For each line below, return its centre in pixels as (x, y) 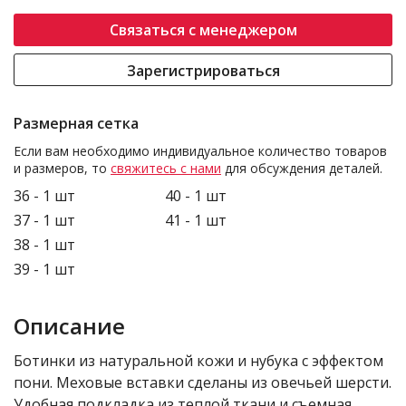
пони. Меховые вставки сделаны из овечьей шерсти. (203, 382)
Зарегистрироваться (203, 71)
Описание (69, 326)
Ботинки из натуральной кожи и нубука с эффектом (198, 361)
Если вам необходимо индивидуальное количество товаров (200, 151)
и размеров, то (62, 168)
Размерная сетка (76, 123)
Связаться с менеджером (203, 30)
